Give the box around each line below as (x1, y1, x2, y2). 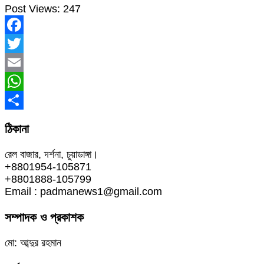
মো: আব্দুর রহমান (5, 237, 61, 249)
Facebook (5, 38, 51, 50)
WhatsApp (5, 94, 54, 107)
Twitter (5, 57, 36, 69)
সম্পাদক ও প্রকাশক (5, 210, 84, 225)
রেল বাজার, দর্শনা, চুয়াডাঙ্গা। (5, 148, 98, 161)
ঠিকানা (5, 122, 29, 136)
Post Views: (5, 3, 60, 15)
